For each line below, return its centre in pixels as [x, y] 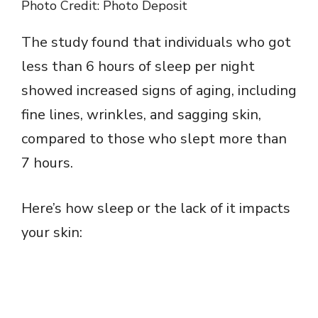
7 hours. [47, 163]
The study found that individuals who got [156, 42]
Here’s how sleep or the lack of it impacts [156, 208]
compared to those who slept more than [154, 138]
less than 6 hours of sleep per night [138, 66]
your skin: [52, 232]
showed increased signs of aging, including [159, 90]
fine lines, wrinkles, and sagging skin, [141, 114]
